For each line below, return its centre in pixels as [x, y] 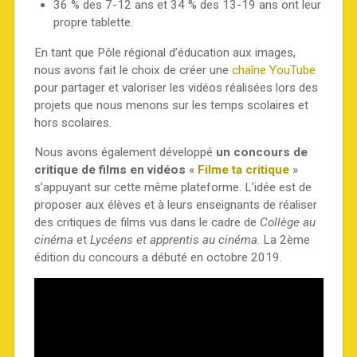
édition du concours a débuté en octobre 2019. [158, 258]
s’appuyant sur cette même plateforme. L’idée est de [173, 188]
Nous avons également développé [125, 153]
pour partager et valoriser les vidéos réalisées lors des [176, 87]
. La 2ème [283, 240]
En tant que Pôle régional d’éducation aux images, [165, 52]
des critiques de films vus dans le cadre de [147, 223]
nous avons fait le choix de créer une [133, 70]
